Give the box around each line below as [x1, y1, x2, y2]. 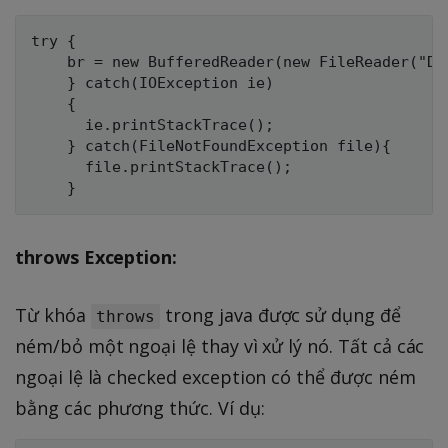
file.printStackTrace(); [31, 157, 292, 176]
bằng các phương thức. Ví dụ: [15, 395, 265, 420]
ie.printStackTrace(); [31, 115, 274, 134]
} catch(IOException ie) [31, 73, 274, 92]
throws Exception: [15, 244, 178, 269]
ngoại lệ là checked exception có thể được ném [15, 364, 416, 389]
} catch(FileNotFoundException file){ [31, 136, 391, 155]
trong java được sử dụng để [160, 302, 401, 327]
